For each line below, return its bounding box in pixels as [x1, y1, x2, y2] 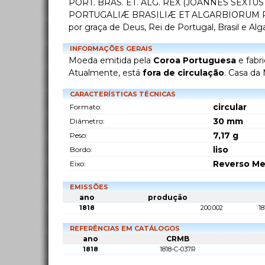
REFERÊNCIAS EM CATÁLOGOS [70, 224, 182, 233]
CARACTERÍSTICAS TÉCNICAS [70, 90, 176, 99]
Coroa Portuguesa [153, 55, 236, 66]
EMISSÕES [70, 183, 108, 192]
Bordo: [70, 145, 92, 154]
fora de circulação [143, 67, 224, 79]
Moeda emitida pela [69, 55, 153, 66]
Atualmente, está [69, 67, 143, 79]
